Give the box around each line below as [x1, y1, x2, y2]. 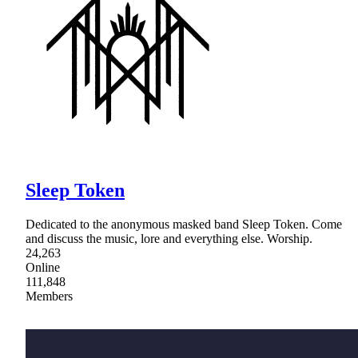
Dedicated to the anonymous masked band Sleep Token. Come [26, 217, 342, 232]
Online [26, 261, 60, 275]
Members [26, 289, 73, 304]
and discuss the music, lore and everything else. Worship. [26, 232, 312, 246]
